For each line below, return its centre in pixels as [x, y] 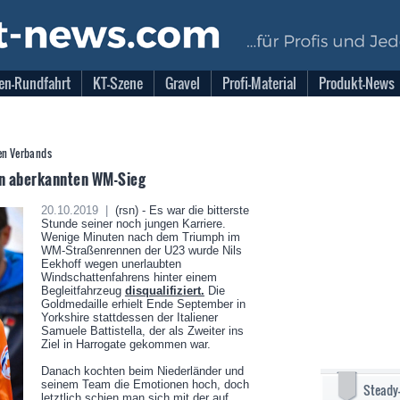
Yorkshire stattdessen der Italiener [129, 317]
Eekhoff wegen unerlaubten [111, 264]
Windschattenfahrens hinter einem [129, 277]
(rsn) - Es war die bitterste [180, 210]
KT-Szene [118, 83]
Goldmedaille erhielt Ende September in [143, 304]
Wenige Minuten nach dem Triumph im [140, 237]
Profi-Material [259, 83]
